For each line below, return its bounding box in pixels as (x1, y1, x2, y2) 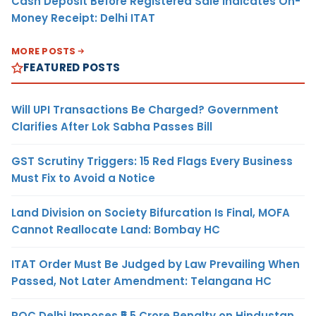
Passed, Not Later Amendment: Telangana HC (11, 274, 272, 288)
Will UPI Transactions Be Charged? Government (11, 102, 279, 117)
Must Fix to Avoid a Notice (11, 171, 155, 186)
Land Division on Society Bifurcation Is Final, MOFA (11, 205, 290, 220)
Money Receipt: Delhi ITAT (11, 11, 155, 25)
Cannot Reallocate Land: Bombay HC (11, 222, 220, 237)
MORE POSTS (11, 44, 76, 58)
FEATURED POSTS (23, 60, 121, 75)
